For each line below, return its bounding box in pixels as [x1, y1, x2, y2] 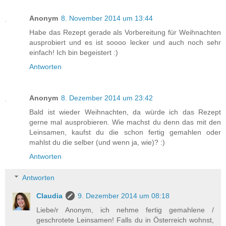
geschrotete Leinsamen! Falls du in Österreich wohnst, [36, 215, 214, 224]
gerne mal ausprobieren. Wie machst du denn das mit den [29, 118, 221, 127]
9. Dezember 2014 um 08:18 [78, 191, 170, 200]
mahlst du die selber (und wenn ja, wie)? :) [29, 138, 165, 147]
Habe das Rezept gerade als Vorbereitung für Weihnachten [29, 28, 221, 37]
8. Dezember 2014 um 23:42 [61, 94, 153, 102]
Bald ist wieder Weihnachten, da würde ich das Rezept [29, 108, 221, 117]
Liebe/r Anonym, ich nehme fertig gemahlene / [36, 205, 214, 214]
